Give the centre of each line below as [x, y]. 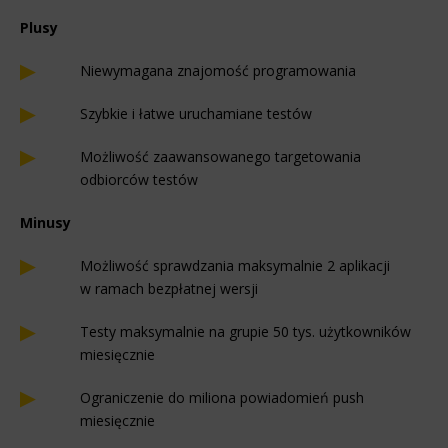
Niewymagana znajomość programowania [218, 71]
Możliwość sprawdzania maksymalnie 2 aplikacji [235, 266]
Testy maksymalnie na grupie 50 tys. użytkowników [245, 332]
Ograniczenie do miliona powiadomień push [222, 398]
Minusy [45, 223]
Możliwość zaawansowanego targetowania [220, 157]
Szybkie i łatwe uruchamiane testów [196, 114]
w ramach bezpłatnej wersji [169, 289]
